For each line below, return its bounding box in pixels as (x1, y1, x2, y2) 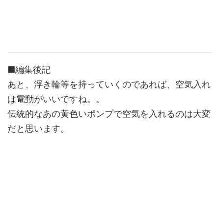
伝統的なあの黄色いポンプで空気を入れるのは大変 (7, 109, 211, 119)
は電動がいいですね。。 (7, 94, 105, 105)
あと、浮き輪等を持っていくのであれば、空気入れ (7, 79, 211, 90)
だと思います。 (7, 123, 69, 134)
